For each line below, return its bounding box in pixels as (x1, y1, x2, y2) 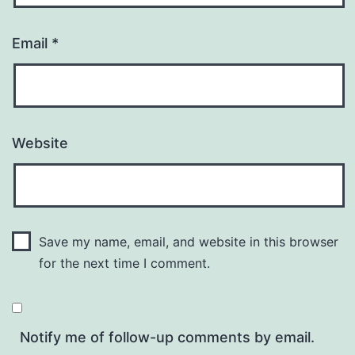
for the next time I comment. (38, 254, 210, 271)
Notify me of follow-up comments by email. (20, 328, 315, 345)
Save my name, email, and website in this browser (38, 233, 338, 250)
